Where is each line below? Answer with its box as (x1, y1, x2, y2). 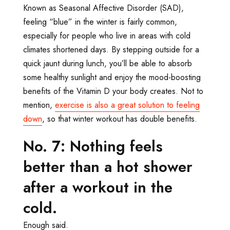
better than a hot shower (23, 156, 193, 178)
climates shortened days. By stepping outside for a (23, 44, 199, 56)
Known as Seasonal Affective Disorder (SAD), (23, 2, 184, 14)
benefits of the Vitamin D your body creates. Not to (23, 85, 203, 98)
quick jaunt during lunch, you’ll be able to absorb (23, 57, 192, 70)
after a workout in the (23, 177, 172, 199)
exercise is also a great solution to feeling (55, 99, 200, 111)
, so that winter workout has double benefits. (42, 113, 197, 125)
